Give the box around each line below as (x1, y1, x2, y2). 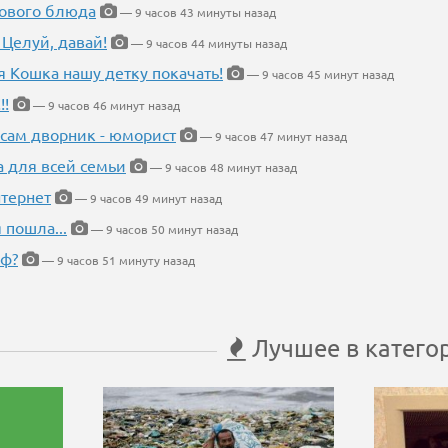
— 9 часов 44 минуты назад (128, 35, 287, 52)
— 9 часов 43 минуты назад (117, 4, 276, 21)
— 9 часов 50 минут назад (88, 221, 238, 238)
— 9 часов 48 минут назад (147, 159, 297, 176)
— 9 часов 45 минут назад (244, 66, 394, 83)
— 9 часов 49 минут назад (72, 190, 222, 207)
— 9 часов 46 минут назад (30, 97, 180, 114)
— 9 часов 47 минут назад (197, 128, 347, 145)
